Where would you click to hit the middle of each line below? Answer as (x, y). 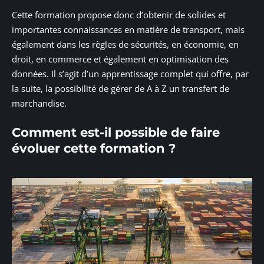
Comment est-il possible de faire (116, 132)
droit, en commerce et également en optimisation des (120, 59)
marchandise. (39, 103)
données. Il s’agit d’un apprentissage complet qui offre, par (130, 74)
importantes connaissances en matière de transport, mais (128, 30)
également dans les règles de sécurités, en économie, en (125, 44)
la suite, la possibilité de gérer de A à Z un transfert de (121, 89)
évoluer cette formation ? (94, 148)
